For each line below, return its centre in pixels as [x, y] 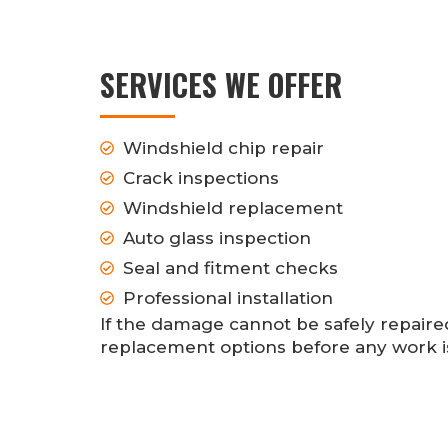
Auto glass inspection [216, 238]
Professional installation [227, 298]
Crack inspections [200, 178]
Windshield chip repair [223, 148]
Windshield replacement [232, 208]
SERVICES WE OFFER [221, 85]
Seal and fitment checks [230, 268]
